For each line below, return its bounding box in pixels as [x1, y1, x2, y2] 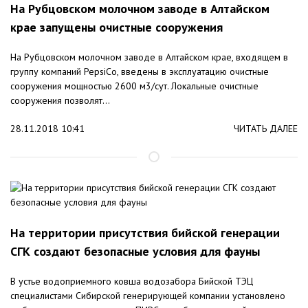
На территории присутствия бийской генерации [10, 225, 280, 241]
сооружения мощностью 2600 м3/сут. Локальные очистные [10, 80, 258, 93]
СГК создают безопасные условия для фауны [10, 243, 260, 260]
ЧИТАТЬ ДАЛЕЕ [234, 122, 298, 135]
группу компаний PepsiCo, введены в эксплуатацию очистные [10, 65, 269, 78]
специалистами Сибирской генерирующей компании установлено [10, 289, 285, 302]
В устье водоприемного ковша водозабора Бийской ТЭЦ [10, 275, 253, 288]
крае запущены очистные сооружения [10, 19, 223, 36]
